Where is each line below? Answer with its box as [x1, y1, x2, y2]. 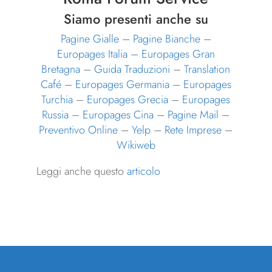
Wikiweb [116, 137, 155, 154]
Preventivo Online [39, 122, 118, 138]
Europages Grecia [87, 92, 169, 108]
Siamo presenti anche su [63, 9, 208, 29]
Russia [42, 107, 69, 123]
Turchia [41, 92, 73, 108]
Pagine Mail [168, 107, 219, 123]
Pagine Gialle [60, 31, 119, 47]
